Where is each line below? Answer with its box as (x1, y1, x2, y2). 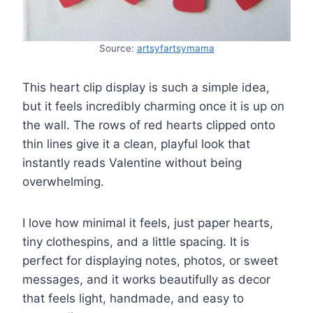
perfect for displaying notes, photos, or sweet (22, 253, 278, 268)
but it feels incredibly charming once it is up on (22, 99, 284, 113)
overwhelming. (22, 174, 104, 189)
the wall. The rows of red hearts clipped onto (22, 117, 275, 132)
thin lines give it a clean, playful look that (22, 136, 250, 151)
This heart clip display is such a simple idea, (22, 80, 270, 94)
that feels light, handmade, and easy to (22, 291, 244, 305)
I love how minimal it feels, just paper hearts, (22, 215, 273, 230)
